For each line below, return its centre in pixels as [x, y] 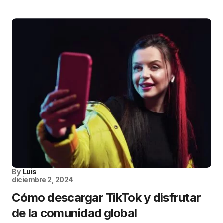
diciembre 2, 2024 [43, 180]
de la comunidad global [75, 213]
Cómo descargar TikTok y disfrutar [107, 198]
